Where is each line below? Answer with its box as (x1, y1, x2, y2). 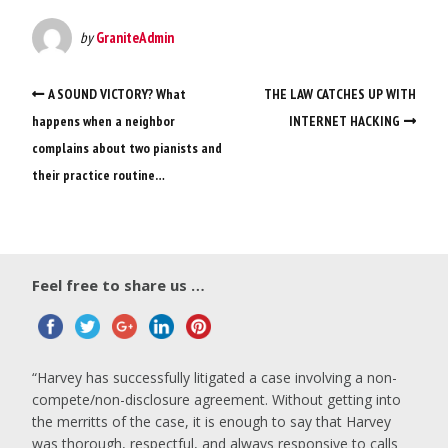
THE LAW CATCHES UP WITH (264, 84, 416, 103)
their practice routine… (32, 165, 165, 184)
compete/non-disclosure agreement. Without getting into (32, 389, 401, 409)
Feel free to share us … (32, 274, 205, 295)
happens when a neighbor (32, 111, 175, 130)
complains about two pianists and (32, 138, 222, 157)
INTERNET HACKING (289, 111, 400, 130)
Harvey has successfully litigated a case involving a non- (37, 367, 397, 387)
